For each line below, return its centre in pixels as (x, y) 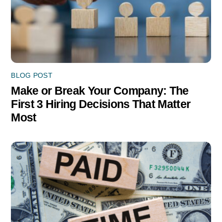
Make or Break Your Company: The (100, 90)
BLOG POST (32, 75)
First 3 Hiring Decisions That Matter (101, 104)
